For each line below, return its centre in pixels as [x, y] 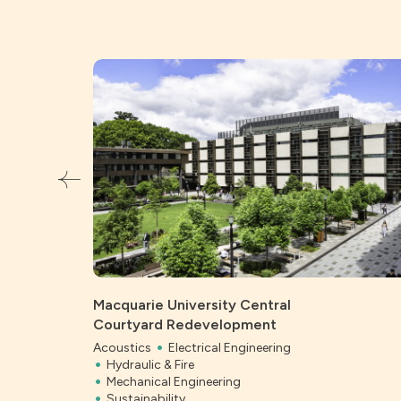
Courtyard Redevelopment [185, 324]
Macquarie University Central [192, 304]
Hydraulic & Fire [151, 364]
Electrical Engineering [230, 347]
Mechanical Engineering [174, 381]
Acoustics [123, 347]
